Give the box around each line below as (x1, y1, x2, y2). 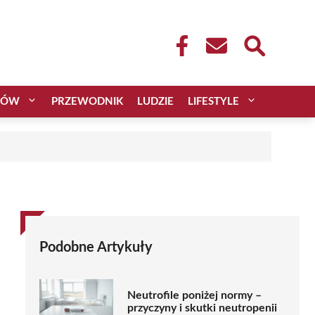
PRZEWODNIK (51, 96, 123, 107)
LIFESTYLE (188, 96, 239, 107)
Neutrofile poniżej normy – (127, 290, 262, 302)
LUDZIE (137, 96, 174, 107)
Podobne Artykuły (39, 240, 153, 255)
